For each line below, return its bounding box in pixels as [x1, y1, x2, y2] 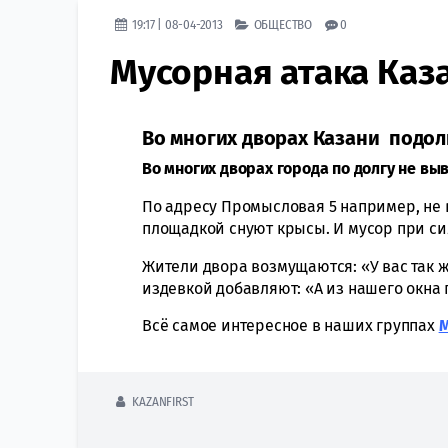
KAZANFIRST [132, 394, 194, 410]
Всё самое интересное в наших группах [142, 316, 439, 336]
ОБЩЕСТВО [253, 17, 313, 33]
